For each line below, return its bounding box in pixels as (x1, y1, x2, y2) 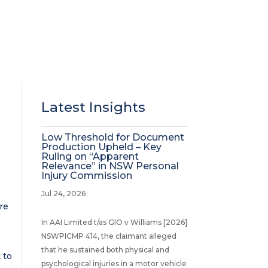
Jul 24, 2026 (41, 188, 86, 198)
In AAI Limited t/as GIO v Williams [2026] (41, 217, 187, 227)
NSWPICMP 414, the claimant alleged (41, 231, 176, 240)
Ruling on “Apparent (41, 150, 139, 162)
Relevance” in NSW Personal (41, 160, 179, 172)
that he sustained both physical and (41, 245, 169, 254)
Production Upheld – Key (41, 141, 162, 153)
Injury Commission (41, 169, 132, 181)
